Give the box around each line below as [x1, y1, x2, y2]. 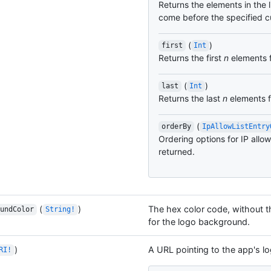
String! [45, 205, 75, 214]
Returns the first [158, 52, 224, 63]
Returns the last [158, 93, 223, 103]
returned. [158, 146, 195, 157]
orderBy [161, 122, 191, 131]
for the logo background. [148, 216, 250, 227]
